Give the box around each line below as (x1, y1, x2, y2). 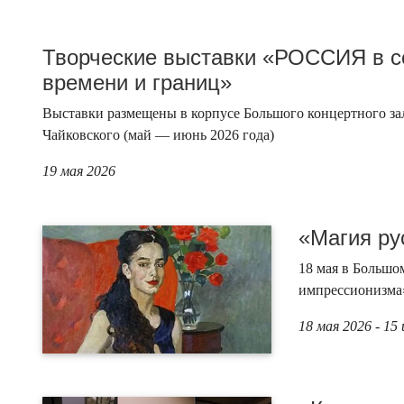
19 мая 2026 (42, 162, 115, 179)
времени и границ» (42, 69, 232, 95)
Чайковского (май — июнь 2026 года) (42, 126, 274, 142)
